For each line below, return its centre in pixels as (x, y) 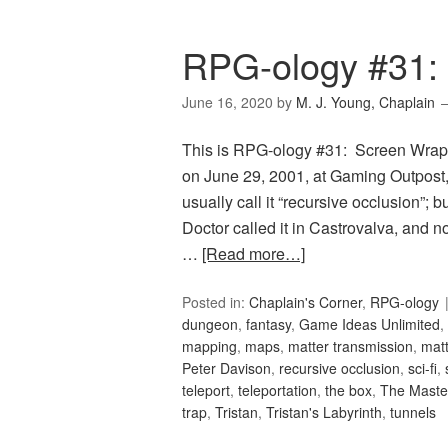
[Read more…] (253, 254)
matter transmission (350, 346)
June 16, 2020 (227, 102)
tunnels (413, 412)
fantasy (268, 324)
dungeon (210, 324)
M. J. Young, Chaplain (365, 102)
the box (348, 390)
